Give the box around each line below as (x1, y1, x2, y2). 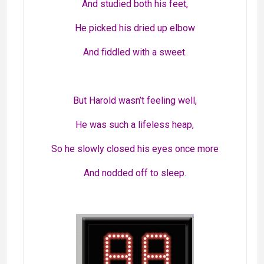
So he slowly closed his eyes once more (51, 143, 219, 155)
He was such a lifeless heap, (75, 119, 194, 131)
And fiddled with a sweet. (82, 47, 187, 58)
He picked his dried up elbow (74, 22, 195, 34)
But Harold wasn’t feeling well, (72, 95, 197, 107)
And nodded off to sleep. (83, 167, 186, 179)
